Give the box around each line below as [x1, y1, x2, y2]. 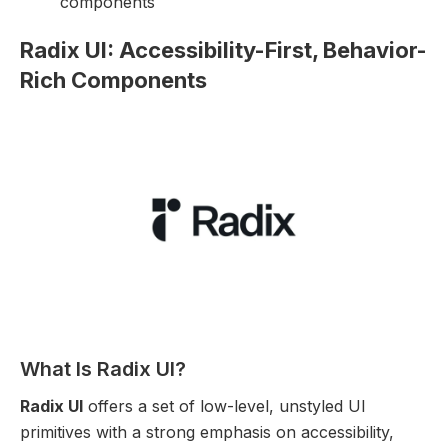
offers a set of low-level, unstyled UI [83, 395, 366, 416]
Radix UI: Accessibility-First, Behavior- [20, 37, 427, 64]
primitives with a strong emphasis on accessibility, [20, 421, 394, 442]
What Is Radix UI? [20, 356, 186, 381]
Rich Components [20, 67, 207, 94]
